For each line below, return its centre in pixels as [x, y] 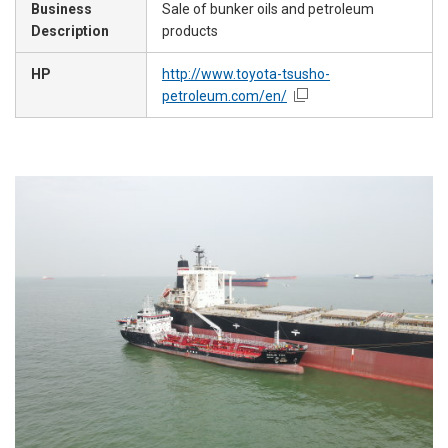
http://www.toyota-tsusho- [246, 73]
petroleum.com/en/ [224, 95]
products [190, 30]
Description [70, 30]
